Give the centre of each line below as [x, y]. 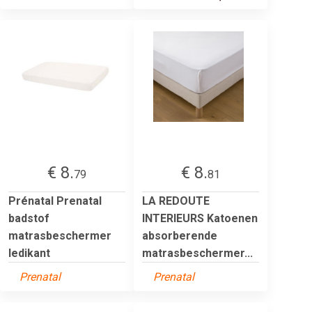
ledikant [29, 253]
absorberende [180, 235]
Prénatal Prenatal [55, 201]
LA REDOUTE [176, 201]
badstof [29, 218]
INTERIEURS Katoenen [200, 218]
